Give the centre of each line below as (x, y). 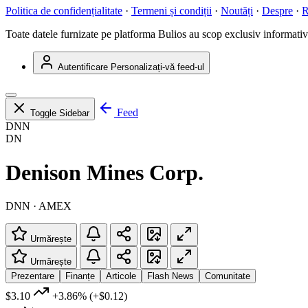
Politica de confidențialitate (64, 11)
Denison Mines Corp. (104, 172)
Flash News (170, 276)
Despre (277, 11)
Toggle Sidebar (60, 113)
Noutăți (237, 11)
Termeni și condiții (172, 11)
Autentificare (83, 67)
